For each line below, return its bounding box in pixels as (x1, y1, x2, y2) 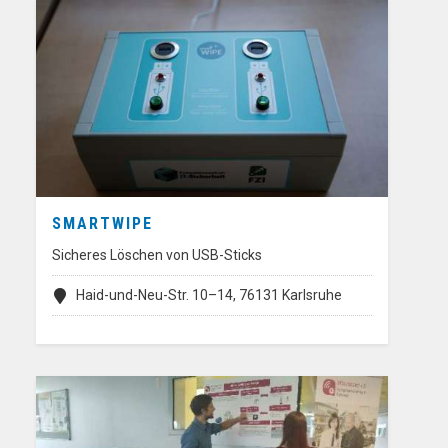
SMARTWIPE (52, 214, 153, 234)
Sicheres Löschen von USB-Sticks (52, 247, 262, 264)
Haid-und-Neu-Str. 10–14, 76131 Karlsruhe (76, 287, 342, 304)
